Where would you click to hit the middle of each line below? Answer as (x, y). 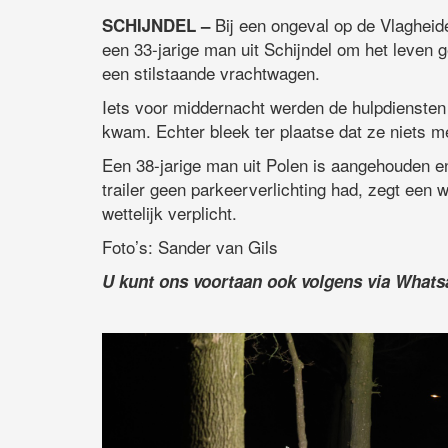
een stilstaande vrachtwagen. (211, 73)
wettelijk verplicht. (169, 213)
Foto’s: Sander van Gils (190, 247)
